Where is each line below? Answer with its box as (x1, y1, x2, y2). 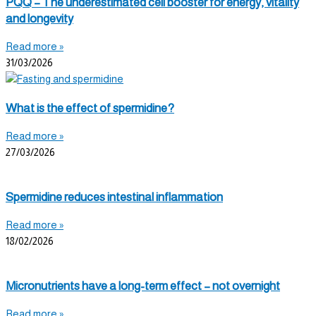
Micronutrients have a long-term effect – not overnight (6, 279, 280, 293)
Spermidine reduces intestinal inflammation (6, 190, 223, 204)
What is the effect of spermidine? (6, 101, 174, 115)
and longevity (6, 12, 73, 26)
